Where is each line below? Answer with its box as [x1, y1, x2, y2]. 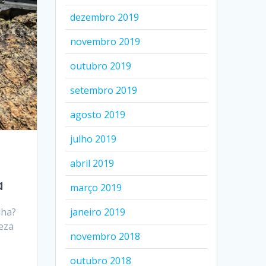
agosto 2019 [70, 108, 126, 121]
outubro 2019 [70, 59, 132, 72]
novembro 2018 [70, 230, 141, 243]
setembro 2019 [70, 84, 138, 97]
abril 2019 [70, 157, 115, 170]
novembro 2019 [70, 35, 141, 48]
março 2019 [70, 181, 122, 194]
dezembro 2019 [70, 11, 140, 24]
